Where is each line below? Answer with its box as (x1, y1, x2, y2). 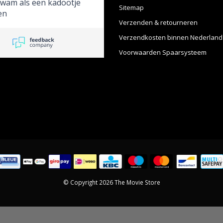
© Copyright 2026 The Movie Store (63, 178, 160, 186)
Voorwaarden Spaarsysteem (119, 48, 207, 57)
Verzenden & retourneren (119, 18, 198, 27)
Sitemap (119, 3, 144, 12)
